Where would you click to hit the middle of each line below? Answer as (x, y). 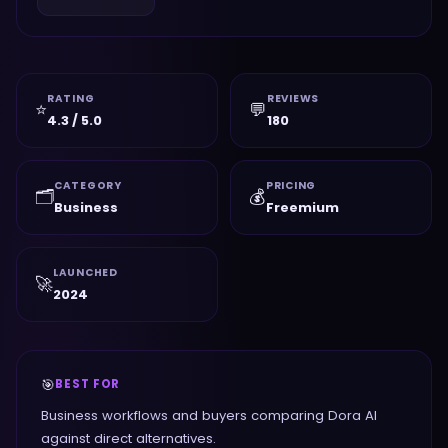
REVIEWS (293, 98)
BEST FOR (88, 384)
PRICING (291, 185)
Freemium (302, 207)
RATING (71, 98)
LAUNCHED (85, 272)
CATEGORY (88, 185)
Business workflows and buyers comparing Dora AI (209, 415)
